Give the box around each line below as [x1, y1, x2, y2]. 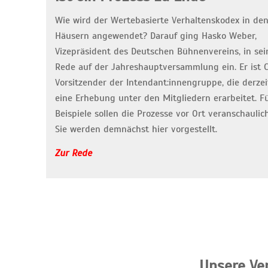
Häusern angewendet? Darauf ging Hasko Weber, [55, 30, 257, 42]
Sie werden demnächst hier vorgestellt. [55, 123, 217, 136]
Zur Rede [55, 147, 92, 160]
